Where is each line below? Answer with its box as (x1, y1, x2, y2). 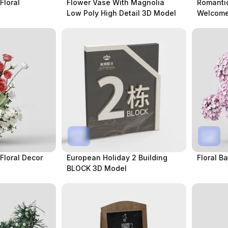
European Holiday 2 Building (67, 153, 168, 162)
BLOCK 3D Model (67, 164, 127, 173)
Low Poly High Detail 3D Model (67, 8, 177, 17)
